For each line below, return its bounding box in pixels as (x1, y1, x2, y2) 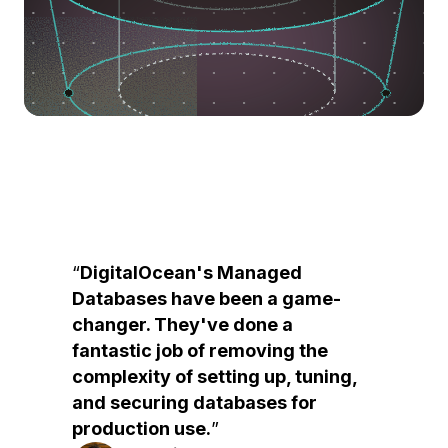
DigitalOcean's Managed (80, 262, 302, 283)
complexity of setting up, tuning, (72, 366, 357, 387)
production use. (72, 418, 211, 439)
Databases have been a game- (72, 288, 341, 309)
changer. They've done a (72, 314, 293, 335)
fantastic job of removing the (72, 340, 328, 361)
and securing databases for (72, 392, 317, 413)
